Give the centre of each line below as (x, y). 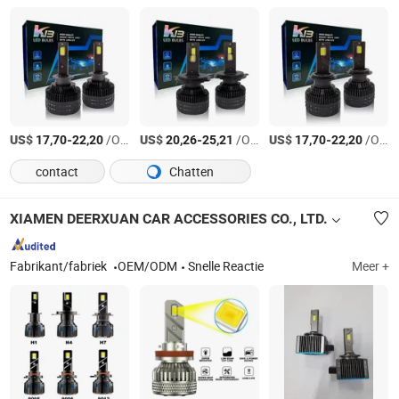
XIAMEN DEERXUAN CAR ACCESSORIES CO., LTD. (169, 218)
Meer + (370, 266)
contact (57, 171)
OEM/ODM (148, 266)
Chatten (190, 171)
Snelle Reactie (226, 266)
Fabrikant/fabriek (60, 266)
